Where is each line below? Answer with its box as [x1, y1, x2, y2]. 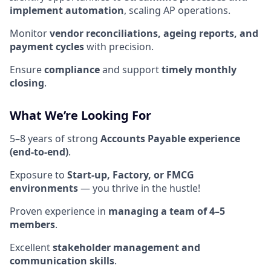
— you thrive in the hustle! [78, 181, 200, 195]
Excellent [10, 240, 53, 254]
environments [10, 181, 78, 195]
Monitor [10, 26, 50, 40]
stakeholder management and [53, 240, 200, 254]
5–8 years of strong [10, 131, 100, 145]
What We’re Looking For [10, 106, 151, 123]
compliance [44, 62, 100, 76]
